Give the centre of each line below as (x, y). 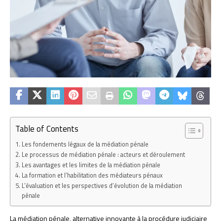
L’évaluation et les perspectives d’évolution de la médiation (102, 186)
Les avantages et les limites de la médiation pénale (91, 165)
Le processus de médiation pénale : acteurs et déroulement (103, 155)
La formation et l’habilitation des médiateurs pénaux (92, 176)
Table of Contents (47, 129)
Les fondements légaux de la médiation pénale (85, 145)
